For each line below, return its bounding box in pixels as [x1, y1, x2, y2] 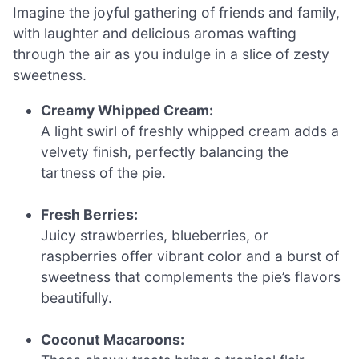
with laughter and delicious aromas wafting [13, 24, 296, 42]
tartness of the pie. [41, 163, 167, 181]
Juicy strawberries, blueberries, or [41, 226, 269, 244]
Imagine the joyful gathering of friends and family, [13, 3, 340, 21]
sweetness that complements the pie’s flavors [41, 268, 341, 285]
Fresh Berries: [41, 205, 139, 223]
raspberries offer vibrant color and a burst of [41, 247, 340, 264]
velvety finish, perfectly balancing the [41, 143, 289, 160]
